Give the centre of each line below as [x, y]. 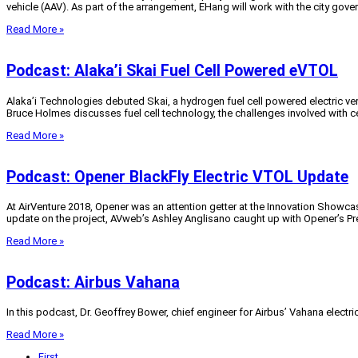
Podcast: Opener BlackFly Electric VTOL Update [177, 177]
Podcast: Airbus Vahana [93, 283]
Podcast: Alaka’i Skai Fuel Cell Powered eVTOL [172, 71]
